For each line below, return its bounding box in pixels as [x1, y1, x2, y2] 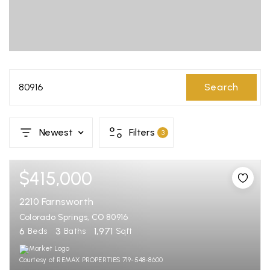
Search [204, 81, 239, 93]
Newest [39, 127, 73, 138]
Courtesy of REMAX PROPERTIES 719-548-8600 [19, 256, 163, 264]
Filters [129, 127, 155, 138]
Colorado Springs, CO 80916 [19, 212, 128, 222]
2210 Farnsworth [19, 196, 93, 207]
